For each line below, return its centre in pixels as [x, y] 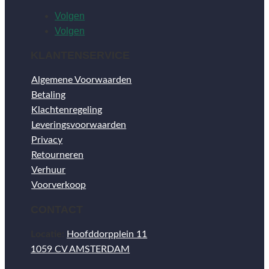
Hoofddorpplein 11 [107, 234]
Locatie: [48, 234]
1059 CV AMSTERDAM [80, 249]
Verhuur [49, 170]
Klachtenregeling [67, 110]
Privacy [47, 140]
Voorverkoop [59, 185]
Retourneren [58, 155]
